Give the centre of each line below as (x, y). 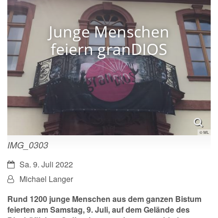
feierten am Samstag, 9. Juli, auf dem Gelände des (99, 209)
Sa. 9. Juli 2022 (46, 164)
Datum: (19, 163)
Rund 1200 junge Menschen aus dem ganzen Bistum (104, 199)
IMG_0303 (28, 145)
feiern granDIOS (109, 49)
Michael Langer (46, 179)
